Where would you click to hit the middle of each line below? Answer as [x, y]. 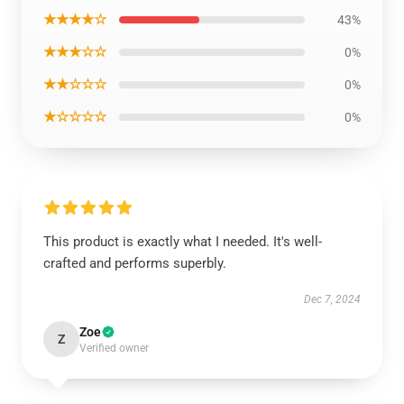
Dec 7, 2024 [332, 299]
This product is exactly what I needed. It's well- [183, 242]
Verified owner [114, 348]
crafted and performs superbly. [135, 263]
